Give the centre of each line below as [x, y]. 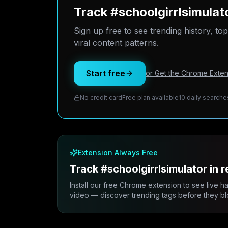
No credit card [101, 97]
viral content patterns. [116, 43]
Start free [106, 73]
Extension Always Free [118, 152]
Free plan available [150, 97]
